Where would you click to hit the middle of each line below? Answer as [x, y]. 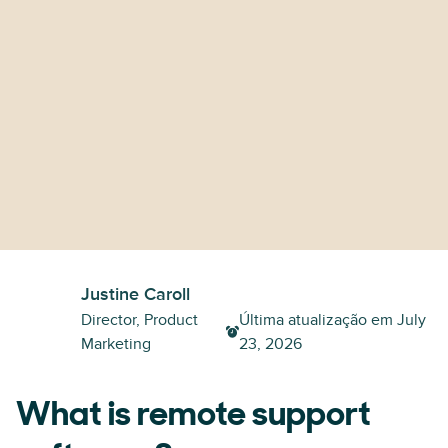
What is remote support [193, 416]
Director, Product [139, 320]
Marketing [116, 344]
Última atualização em [316, 320]
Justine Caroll [135, 294]
